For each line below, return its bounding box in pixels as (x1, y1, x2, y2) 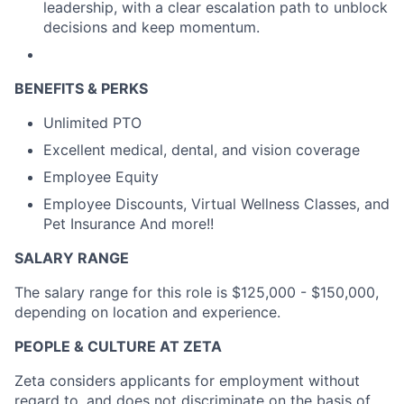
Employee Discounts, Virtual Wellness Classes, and (43, 195, 390, 214)
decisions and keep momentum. (43, 18, 260, 37)
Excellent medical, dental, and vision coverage (43, 141, 360, 160)
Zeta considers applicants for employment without (14, 372, 360, 390)
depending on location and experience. (14, 303, 280, 322)
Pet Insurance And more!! (43, 215, 214, 234)
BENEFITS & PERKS (14, 79, 148, 98)
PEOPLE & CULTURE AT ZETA (14, 337, 222, 356)
